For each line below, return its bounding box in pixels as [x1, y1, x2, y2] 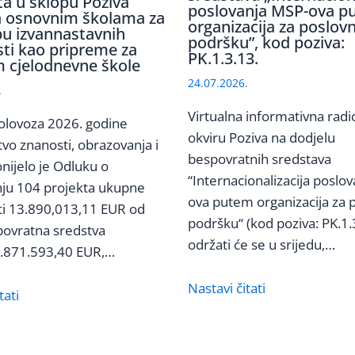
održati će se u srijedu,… [187, 235, 335, 254]
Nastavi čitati [187, 278, 265, 297]
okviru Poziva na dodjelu [187, 128, 335, 147]
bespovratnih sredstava [187, 150, 331, 169]
